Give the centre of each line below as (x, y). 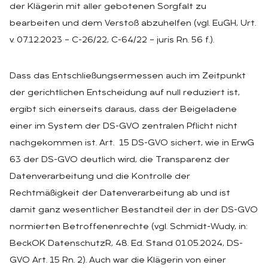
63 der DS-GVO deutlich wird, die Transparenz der (120, 160)
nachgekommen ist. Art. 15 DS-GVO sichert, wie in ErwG (132, 143)
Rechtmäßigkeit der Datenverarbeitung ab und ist (120, 193)
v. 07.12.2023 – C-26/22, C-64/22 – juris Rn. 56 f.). (112, 40)
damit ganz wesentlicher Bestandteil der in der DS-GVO (134, 210)
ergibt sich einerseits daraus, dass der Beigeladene (123, 109)
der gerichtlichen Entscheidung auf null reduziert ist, (125, 93)
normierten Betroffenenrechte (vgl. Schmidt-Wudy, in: (128, 227)
